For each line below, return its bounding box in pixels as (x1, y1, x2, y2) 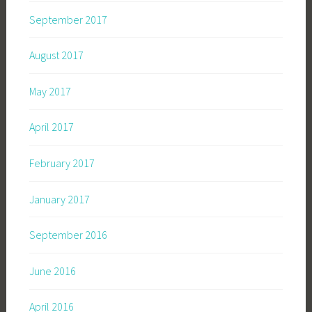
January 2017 (29, 192, 90, 206)
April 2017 (29, 120, 74, 134)
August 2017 (29, 48, 84, 63)
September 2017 (29, 12, 107, 26)
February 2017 (29, 156, 95, 171)
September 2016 (29, 228, 107, 242)
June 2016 (29, 263, 76, 278)
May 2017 (29, 84, 71, 98)
